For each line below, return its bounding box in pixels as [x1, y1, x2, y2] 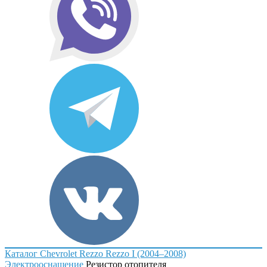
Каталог [5, 249, 38, 259]
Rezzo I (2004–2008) [105, 249, 186, 259]
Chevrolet [40, 249, 77, 259]
